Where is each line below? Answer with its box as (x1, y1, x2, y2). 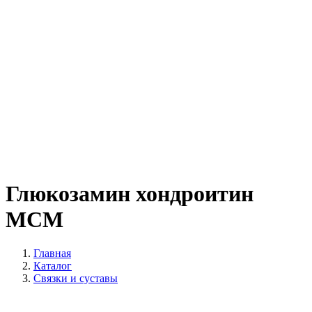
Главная (33, 247, 71, 259)
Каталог (33, 259, 72, 272)
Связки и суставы (33, 272, 118, 284)
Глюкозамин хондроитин (6, 180, 253, 206)
